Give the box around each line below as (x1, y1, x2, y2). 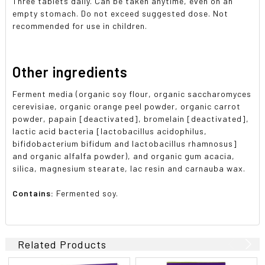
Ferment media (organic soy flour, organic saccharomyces (12, 88, 252, 99)
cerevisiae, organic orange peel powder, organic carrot (12, 101, 241, 111)
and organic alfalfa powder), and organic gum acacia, (12, 150, 235, 161)
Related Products (18, 237, 107, 251)
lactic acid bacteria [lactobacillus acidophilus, (12, 125, 208, 136)
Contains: (12, 188, 57, 198)
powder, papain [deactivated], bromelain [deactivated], (12, 113, 250, 124)
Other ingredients (12, 63, 128, 80)
